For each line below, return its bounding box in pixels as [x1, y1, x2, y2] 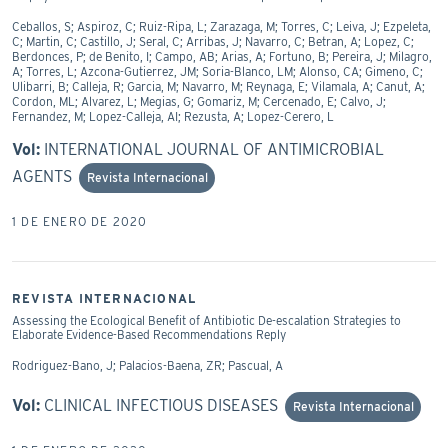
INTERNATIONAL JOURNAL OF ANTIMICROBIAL [44, 139, 384, 159]
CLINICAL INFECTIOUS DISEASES [44, 395, 278, 415]
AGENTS [12, 166, 72, 186]
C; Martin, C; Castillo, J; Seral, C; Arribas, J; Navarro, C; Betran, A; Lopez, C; [12, 33, 414, 49]
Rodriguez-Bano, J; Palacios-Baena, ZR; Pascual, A [12, 357, 283, 373]
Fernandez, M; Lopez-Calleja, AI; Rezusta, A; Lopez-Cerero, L [12, 108, 334, 124]
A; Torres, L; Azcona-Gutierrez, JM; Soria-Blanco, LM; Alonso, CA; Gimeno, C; [12, 63, 423, 79]
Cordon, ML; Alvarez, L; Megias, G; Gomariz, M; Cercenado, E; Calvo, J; [12, 93, 386, 109]
